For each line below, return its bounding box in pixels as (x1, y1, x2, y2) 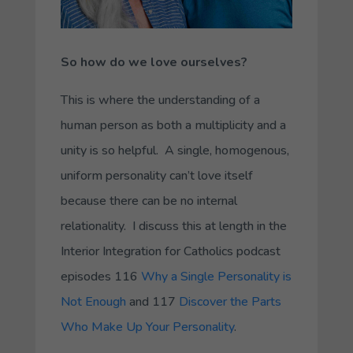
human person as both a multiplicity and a (60, 117, 286, 135)
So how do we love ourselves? (60, 54, 247, 72)
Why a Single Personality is (140, 268, 292, 286)
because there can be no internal (60, 192, 237, 210)
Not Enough (60, 293, 126, 311)
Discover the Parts (178, 293, 281, 311)
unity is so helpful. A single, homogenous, (60, 142, 289, 160)
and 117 (125, 293, 179, 311)
